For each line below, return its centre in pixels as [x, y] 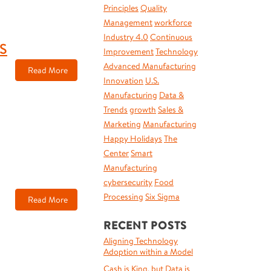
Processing [123, 197]
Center [116, 153]
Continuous [171, 37]
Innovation [123, 80]
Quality [154, 8]
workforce [173, 22]
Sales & [171, 109]
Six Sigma [162, 197]
